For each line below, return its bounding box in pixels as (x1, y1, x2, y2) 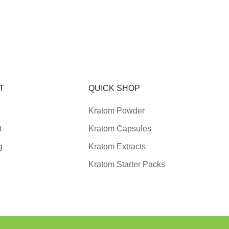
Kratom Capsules (88, 124, 152, 133)
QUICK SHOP (88, 84, 141, 93)
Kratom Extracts (88, 142, 146, 151)
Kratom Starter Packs (88, 160, 166, 169)
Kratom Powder (88, 106, 145, 116)
